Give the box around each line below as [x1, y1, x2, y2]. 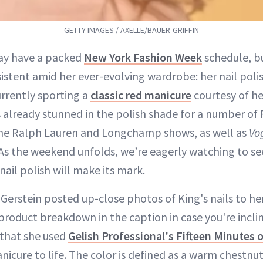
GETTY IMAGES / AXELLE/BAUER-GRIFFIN [64, 25, 199, 36]
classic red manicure [90, 87, 191, 103]
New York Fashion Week [84, 50, 202, 65]
